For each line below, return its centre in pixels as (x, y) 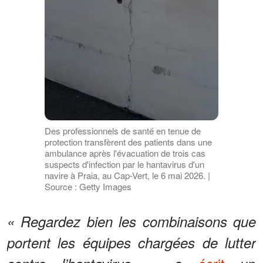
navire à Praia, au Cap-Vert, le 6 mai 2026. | (127, 176)
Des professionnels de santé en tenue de (122, 131)
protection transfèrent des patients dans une (128, 142)
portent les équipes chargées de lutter (131, 243)
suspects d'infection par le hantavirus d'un (124, 164)
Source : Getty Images (88, 187)
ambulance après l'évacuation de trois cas (125, 153)
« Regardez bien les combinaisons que (131, 222)
